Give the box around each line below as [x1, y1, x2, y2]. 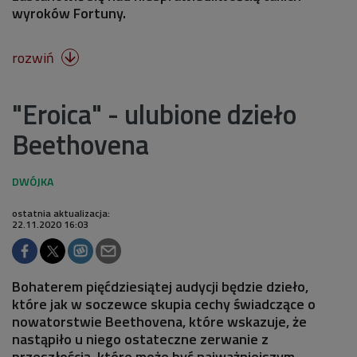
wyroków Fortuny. [12, 2, 129, 24]
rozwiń [12, 46, 57, 69]
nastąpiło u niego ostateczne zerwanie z [12, 328, 269, 350]
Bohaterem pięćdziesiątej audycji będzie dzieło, [12, 275, 308, 297]
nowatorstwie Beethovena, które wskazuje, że [12, 310, 307, 332]
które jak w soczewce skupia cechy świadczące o [12, 292, 316, 315]
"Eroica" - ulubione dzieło [12, 92, 296, 135]
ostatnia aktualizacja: [12, 205, 110, 221]
